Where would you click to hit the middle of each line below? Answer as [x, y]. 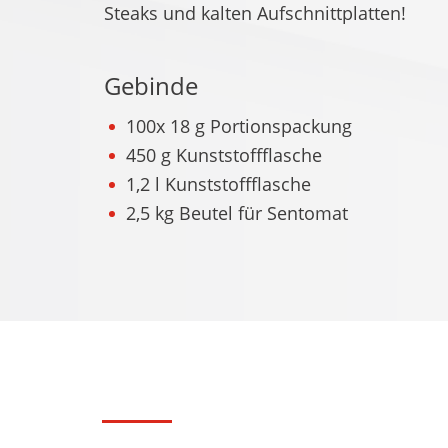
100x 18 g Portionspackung [239, 126]
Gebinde [151, 85]
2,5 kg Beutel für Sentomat [237, 213]
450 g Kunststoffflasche [224, 155]
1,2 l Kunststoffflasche [218, 184]
